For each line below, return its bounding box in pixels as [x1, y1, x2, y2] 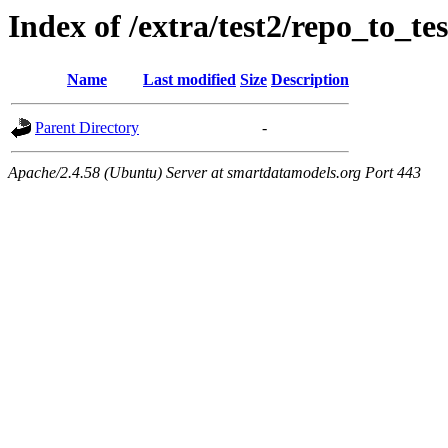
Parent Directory [35, 119, 139, 137]
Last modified [143, 71, 236, 89]
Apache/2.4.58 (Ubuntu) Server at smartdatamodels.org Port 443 [8, 164, 421, 182]
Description [271, 71, 349, 89]
